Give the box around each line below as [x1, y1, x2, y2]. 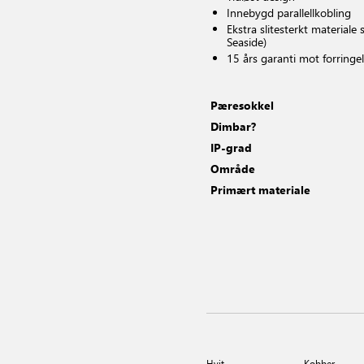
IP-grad [210, 140, 252, 155]
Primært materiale [210, 182, 310, 197]
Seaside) [227, 34, 266, 50]
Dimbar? [210, 119, 256, 134]
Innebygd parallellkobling [227, 5, 351, 20]
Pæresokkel [210, 97, 274, 113]
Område [210, 161, 255, 176]
